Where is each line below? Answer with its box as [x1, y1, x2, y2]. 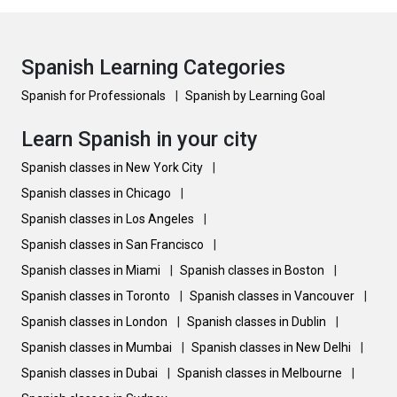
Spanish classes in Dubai [21, 366, 160, 380]
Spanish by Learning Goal [185, 89, 325, 103]
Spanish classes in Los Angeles [21, 212, 197, 226]
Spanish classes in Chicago [21, 186, 174, 200]
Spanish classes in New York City [21, 160, 206, 175]
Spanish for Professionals [21, 89, 168, 103]
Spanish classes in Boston [180, 263, 327, 277]
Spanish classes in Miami [21, 263, 163, 277]
